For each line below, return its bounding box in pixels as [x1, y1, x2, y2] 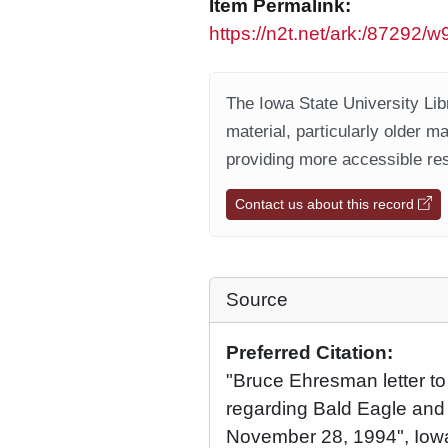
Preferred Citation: [226, 342, 393, 363]
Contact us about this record [235, 196, 418, 212]
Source [226, 289, 288, 310]
